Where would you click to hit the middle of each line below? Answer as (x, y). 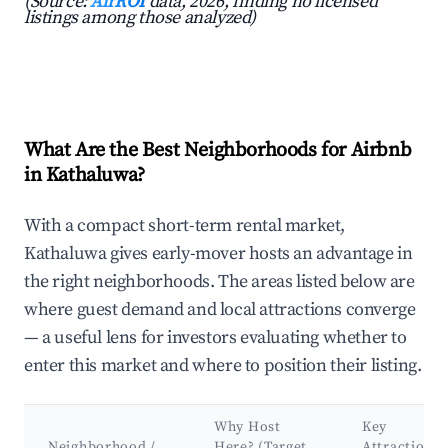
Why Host (247, 427)
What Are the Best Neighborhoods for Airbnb (218, 151)
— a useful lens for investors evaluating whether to (215, 338)
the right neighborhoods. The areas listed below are (219, 282)
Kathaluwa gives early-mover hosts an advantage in (218, 254)
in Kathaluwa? (84, 176)
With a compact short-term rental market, (185, 226)
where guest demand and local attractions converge (220, 310)
